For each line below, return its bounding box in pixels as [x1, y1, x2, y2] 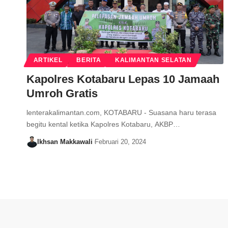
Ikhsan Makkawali [37, 138, 93, 146]
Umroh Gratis [26, 87, 98, 100]
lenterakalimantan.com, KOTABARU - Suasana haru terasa [26, 108, 216, 117]
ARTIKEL [33, 57, 63, 64]
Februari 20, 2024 [94, 138, 146, 146]
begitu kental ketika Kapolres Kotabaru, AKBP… [26, 120, 180, 129]
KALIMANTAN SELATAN [115, 57, 192, 64]
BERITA [76, 57, 101, 64]
